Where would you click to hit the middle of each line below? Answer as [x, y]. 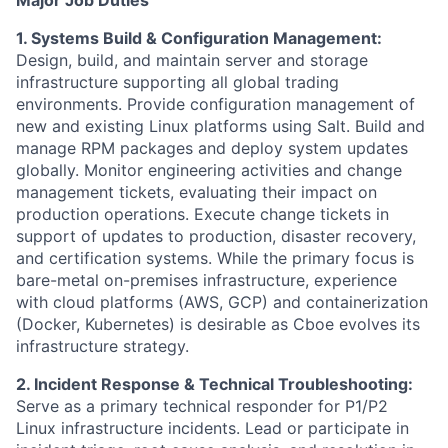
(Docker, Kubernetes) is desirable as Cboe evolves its [218, 323]
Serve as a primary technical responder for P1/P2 [202, 405]
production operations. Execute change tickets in [202, 213]
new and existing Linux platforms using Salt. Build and [220, 125]
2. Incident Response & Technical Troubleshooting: [214, 383]
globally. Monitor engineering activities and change [209, 169]
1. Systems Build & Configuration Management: [199, 37]
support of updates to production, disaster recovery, [216, 235]
